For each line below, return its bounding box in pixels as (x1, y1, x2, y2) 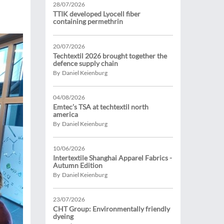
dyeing (53, 212, 73, 220)
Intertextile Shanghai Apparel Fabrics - (53, 153, 172, 162)
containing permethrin (53, 17, 123, 25)
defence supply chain (53, 59, 118, 67)
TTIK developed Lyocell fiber (53, 9, 140, 18)
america (53, 110, 78, 118)
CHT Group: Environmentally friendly (53, 204, 170, 213)
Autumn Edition (53, 161, 102, 169)
